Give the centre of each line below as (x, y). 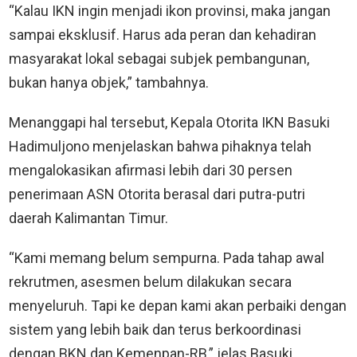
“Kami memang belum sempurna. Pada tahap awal (167, 257)
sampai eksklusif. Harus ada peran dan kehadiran (163, 34)
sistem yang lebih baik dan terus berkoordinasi (155, 329)
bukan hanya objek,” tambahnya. (109, 82)
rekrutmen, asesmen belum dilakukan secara (150, 281)
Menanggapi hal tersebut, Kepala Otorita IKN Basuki (169, 122)
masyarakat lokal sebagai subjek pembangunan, (159, 58)
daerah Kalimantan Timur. (88, 218)
